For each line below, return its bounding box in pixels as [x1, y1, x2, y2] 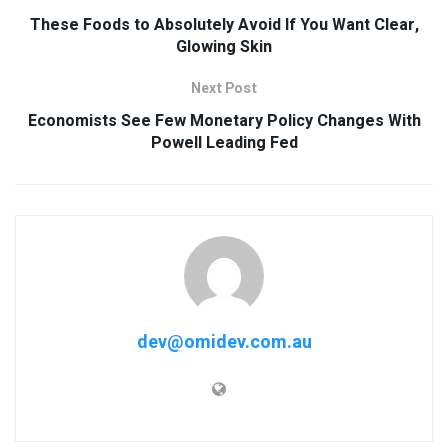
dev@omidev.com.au [136, 328, 312, 356]
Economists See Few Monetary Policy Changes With [27, 108, 421, 133]
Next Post [191, 77, 257, 99]
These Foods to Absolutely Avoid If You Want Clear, [29, 12, 419, 37]
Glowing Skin [176, 34, 272, 59]
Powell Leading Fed [150, 130, 298, 155]
